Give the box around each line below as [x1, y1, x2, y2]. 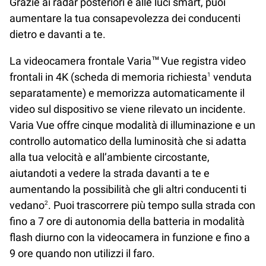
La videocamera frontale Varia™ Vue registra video [9, 54, 246, 67]
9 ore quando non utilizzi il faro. [9, 246, 157, 259]
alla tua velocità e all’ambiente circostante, [9, 150, 210, 163]
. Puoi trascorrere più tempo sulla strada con [48, 198, 255, 211]
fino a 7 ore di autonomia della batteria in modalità [9, 214, 245, 227]
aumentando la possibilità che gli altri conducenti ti [9, 182, 246, 195]
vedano [9, 198, 45, 211]
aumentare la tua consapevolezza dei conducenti [9, 11, 240, 24]
